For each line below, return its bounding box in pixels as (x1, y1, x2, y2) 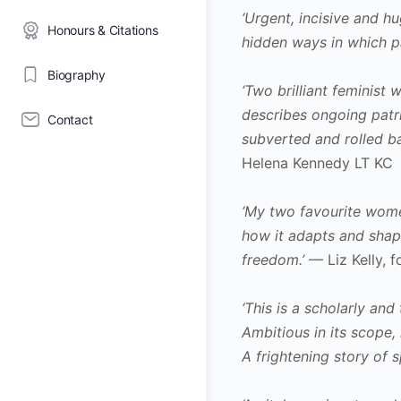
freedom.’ (242, 250, 304, 269)
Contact (47, 112, 93, 127)
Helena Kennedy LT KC (242, 153, 393, 172)
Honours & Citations (47, 22, 158, 38)
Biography (47, 67, 106, 82)
